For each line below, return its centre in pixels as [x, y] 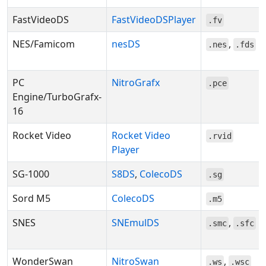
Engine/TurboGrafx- [57, 97]
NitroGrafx [136, 83]
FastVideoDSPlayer [154, 20]
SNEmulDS [135, 223]
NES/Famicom [44, 44]
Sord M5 [31, 198]
